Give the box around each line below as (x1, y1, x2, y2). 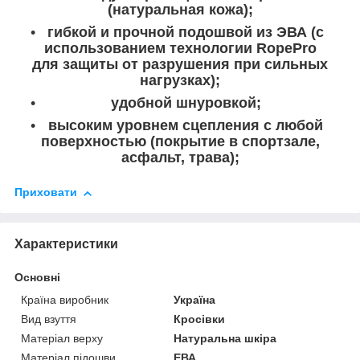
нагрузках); (140, 72, 220, 89)
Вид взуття (21, 313, 76, 326)
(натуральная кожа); (107, 2, 253, 18)
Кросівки (174, 313, 226, 326)
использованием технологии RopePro (43, 40, 317, 57)
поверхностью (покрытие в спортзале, (40, 133, 320, 150)
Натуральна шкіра (174, 332, 277, 346)
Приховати (14, 186, 77, 199)
